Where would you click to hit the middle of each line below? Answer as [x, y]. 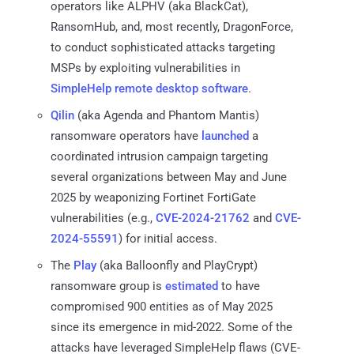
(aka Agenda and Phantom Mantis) [167, 115]
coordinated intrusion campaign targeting [159, 156]
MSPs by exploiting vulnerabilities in [145, 68]
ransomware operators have [126, 136]
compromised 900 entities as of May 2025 [162, 306]
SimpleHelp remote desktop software [149, 88]
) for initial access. [168, 238]
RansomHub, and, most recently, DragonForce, [172, 26]
